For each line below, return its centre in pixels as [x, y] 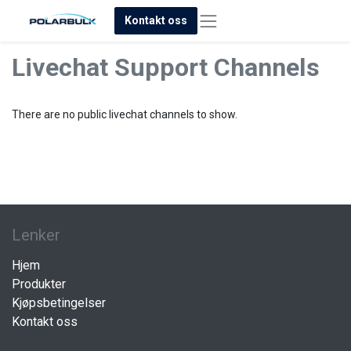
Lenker [36, 235]
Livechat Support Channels [166, 67]
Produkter [39, 284]
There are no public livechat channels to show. [125, 114]
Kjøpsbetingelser [59, 303]
